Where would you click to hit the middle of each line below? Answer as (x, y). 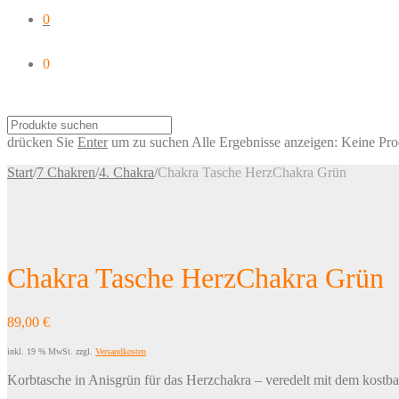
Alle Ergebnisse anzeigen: (265, 142)
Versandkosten (121, 351)
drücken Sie (42, 142)
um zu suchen (148, 142)
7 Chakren (66, 172)
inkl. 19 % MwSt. (40, 351)
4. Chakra (126, 172)
